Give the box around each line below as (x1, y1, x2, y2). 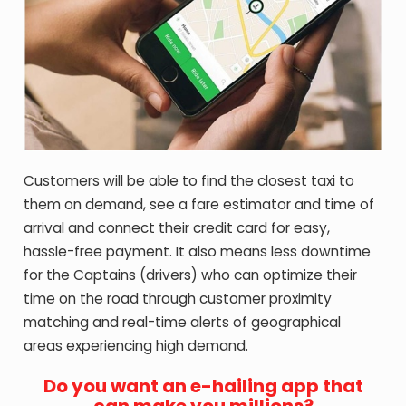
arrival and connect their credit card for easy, (24, 217, 331, 237)
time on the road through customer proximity (24, 288, 333, 308)
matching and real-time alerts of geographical (24, 312, 342, 332)
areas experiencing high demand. (24, 335, 249, 355)
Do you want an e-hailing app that (43, 372, 363, 399)
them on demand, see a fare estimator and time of (24, 194, 375, 214)
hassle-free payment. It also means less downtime (24, 241, 372, 261)
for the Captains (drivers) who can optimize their (24, 265, 358, 285)
